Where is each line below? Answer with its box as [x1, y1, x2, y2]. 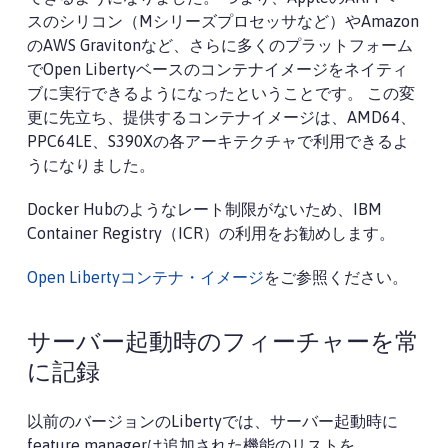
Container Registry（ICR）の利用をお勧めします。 [27, 224, 395, 242]
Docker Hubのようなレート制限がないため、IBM [27, 200, 382, 218]
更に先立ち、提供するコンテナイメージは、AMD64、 [27, 108, 416, 126]
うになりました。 [27, 156, 155, 174]
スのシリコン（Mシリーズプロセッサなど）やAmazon [27, 12, 419, 30]
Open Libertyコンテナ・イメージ [27, 268, 264, 286]
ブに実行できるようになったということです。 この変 [27, 84, 415, 102]
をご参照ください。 [264, 268, 408, 286]
